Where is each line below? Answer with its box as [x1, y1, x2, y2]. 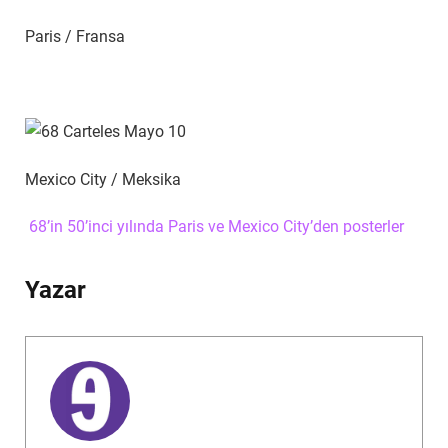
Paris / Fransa [25, 26, 125, 46]
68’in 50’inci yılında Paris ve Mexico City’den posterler [29, 217, 404, 237]
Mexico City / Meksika [25, 169, 181, 189]
